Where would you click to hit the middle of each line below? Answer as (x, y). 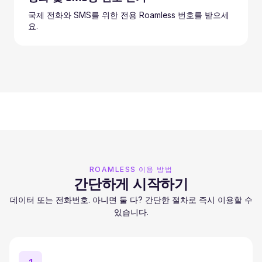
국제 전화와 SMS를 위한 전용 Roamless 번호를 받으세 (129, 15)
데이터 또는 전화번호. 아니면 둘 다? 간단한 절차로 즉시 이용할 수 (131, 200)
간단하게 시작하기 (131, 184)
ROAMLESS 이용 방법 (131, 169)
